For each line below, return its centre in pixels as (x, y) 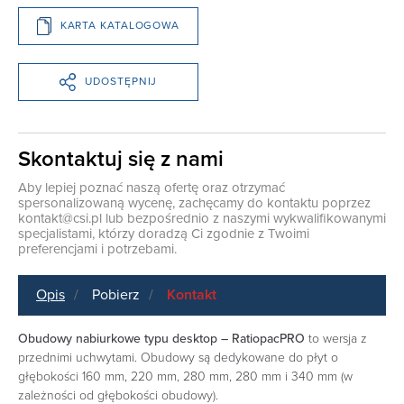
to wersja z (336, 338)
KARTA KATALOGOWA (120, 26)
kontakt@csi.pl (60, 218)
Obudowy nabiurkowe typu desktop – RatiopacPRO (161, 338)
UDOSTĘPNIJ (121, 82)
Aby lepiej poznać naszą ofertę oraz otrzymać (151, 187)
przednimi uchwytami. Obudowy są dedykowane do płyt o (178, 357)
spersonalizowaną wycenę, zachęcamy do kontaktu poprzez (194, 202)
